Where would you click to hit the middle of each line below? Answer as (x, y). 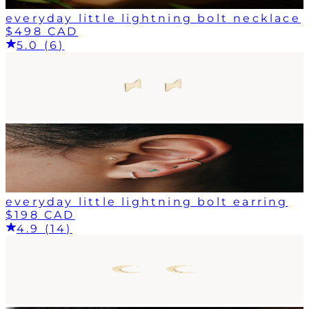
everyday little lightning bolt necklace (153, 18)
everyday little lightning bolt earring (147, 201)
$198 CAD (40, 215)
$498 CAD (42, 31)
